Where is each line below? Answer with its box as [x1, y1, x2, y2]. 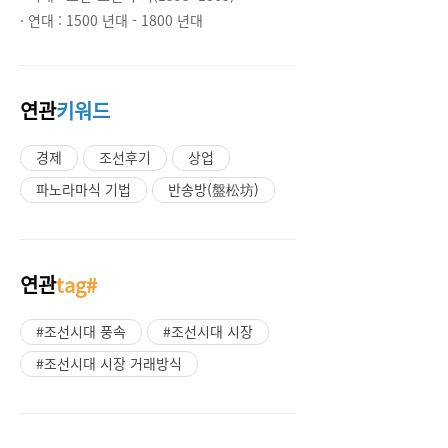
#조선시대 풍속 [36, 321, 126, 341]
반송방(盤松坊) [168, 179, 259, 199]
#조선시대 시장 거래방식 [36, 353, 182, 373]
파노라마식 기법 [36, 179, 131, 199]
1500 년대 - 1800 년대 [66, 10, 203, 30]
